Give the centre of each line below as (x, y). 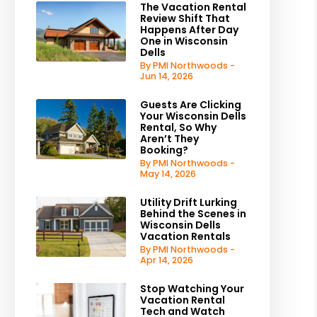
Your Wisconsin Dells (193, 116)
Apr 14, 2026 (166, 260)
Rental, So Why (178, 127)
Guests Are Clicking (190, 105)
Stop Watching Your (192, 289)
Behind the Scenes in (193, 214)
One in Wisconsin (184, 41)
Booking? (164, 150)
